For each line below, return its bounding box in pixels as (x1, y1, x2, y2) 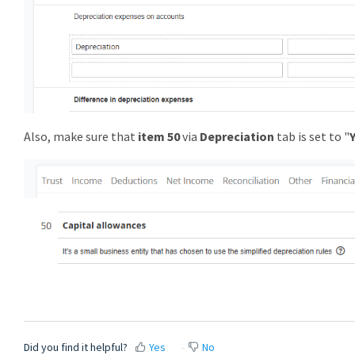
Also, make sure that (24, 128, 138, 145)
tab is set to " (274, 128, 349, 145)
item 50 (138, 128, 180, 145)
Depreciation (200, 128, 274, 145)
